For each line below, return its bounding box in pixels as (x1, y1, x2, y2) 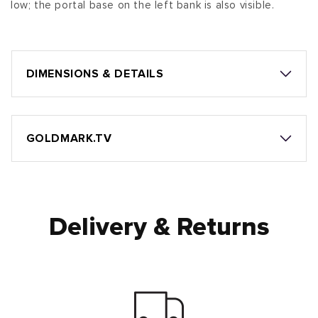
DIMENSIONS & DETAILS (26, 68, 164, 80)
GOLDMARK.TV (26, 133, 112, 145)
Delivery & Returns (48, 215, 270, 241)
